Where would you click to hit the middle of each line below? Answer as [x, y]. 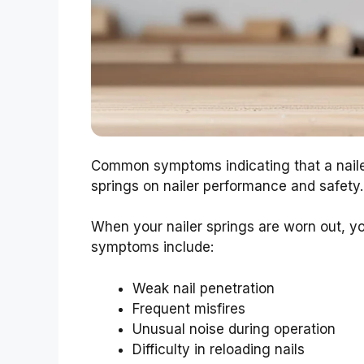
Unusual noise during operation [234, 329]
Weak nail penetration [204, 288]
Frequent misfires [189, 308]
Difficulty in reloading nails [219, 349]
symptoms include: [152, 247]
